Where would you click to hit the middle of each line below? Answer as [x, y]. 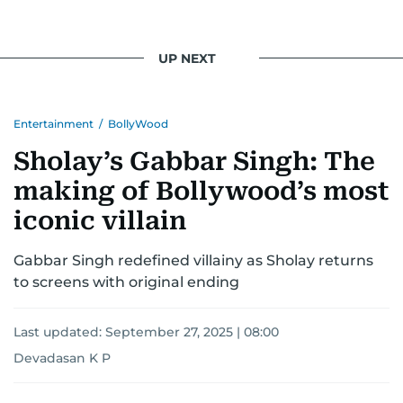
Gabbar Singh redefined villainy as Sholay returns [193, 261]
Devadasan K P [62, 358]
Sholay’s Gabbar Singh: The [194, 162]
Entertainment [54, 124]
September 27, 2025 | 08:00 [192, 332]
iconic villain [100, 221]
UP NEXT [187, 58]
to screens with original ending [126, 282]
